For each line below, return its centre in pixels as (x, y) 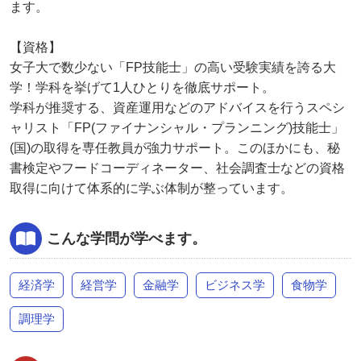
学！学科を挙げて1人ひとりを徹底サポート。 (142, 87)
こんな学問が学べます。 (127, 238)
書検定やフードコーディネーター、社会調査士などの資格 (177, 168)
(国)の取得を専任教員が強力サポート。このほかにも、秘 (175, 147)
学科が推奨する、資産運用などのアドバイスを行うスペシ (177, 107)
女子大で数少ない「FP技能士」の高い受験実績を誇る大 (173, 67)
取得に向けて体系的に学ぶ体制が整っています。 (151, 188)
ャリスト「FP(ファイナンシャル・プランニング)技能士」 (177, 127)
